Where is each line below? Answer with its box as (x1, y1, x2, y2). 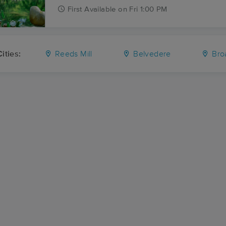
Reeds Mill (52, 50, 92, 58)
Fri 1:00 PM (129, 6, 167, 13)
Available (84, 6, 116, 13)
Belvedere (131, 50, 171, 58)
